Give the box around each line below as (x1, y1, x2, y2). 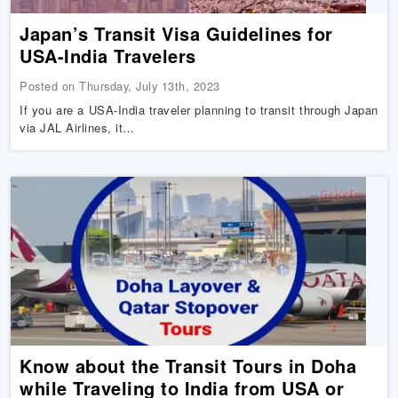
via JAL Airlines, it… (20, 119, 135, 136)
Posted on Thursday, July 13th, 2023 (20, 77, 220, 94)
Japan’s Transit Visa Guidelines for (20, 20, 333, 46)
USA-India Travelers (20, 43, 196, 68)
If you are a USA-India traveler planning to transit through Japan (20, 101, 378, 118)
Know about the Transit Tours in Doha (20, 353, 357, 378)
